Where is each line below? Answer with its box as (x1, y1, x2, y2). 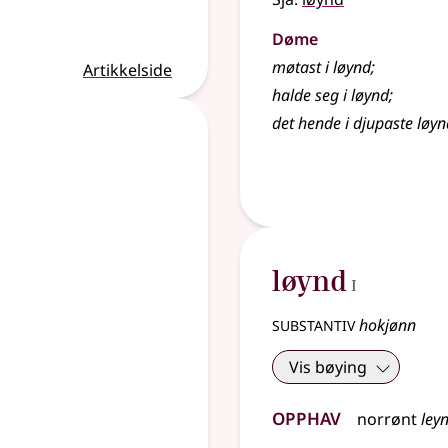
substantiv (272, 310, 355, 337)
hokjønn (355, 314, 416, 336)
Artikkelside (83, 59, 172, 81)
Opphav (272, 399, 341, 432)
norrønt (357, 408, 417, 430)
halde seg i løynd (272, 84, 389, 106)
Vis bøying (289, 356, 367, 378)
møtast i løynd (272, 56, 371, 78)
